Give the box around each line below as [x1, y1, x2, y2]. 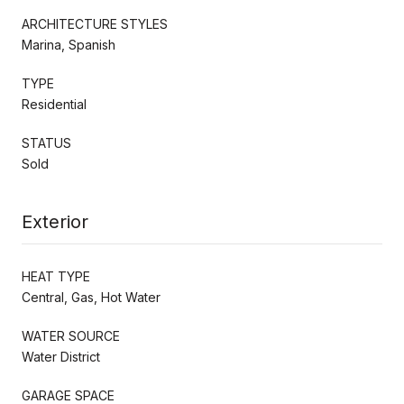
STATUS [22, 134, 71, 151]
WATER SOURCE [22, 327, 120, 344]
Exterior [22, 210, 88, 233]
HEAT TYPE [22, 268, 90, 284]
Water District [22, 348, 100, 364]
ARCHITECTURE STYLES [22, 15, 168, 32]
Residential [22, 96, 87, 112]
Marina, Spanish [22, 36, 115, 52]
